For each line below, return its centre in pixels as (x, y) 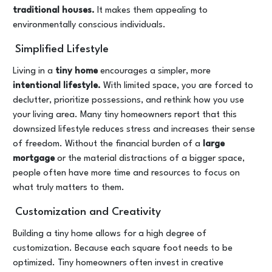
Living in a (33, 71)
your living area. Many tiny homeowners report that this (125, 115)
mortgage (34, 159)
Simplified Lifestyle (62, 49)
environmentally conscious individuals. (89, 25)
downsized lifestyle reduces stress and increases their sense (134, 130)
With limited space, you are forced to (177, 86)
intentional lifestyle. (57, 86)
